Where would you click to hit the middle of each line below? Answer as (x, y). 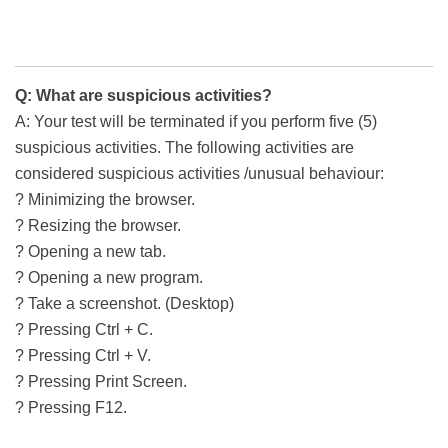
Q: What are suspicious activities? (143, 96)
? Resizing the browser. (98, 226)
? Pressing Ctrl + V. (83, 356)
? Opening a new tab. (90, 252)
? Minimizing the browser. (105, 200)
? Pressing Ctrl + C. (84, 330)
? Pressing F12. (71, 408)
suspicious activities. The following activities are (184, 148)
